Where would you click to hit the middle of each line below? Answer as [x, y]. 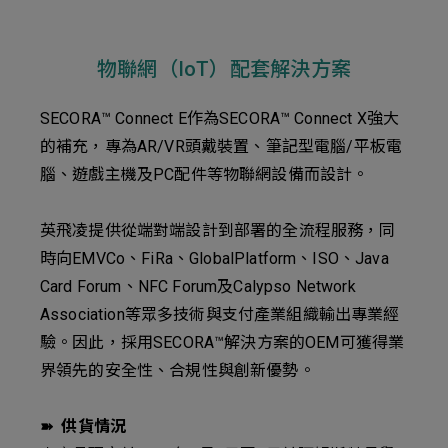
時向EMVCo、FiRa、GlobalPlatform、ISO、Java [214, 258]
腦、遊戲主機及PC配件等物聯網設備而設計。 [204, 174]
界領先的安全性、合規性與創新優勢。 [177, 370]
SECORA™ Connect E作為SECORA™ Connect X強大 [220, 118]
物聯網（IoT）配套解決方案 [224, 69]
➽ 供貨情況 [83, 426]
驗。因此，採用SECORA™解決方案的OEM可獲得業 [222, 342]
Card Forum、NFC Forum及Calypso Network [198, 286]
